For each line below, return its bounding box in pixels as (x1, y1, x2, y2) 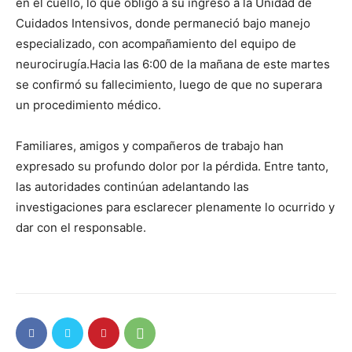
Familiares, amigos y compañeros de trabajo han (16, 137, 284, 153)
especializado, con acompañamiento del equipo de (16, 35, 296, 51)
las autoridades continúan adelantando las (16, 178, 249, 194)
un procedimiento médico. (16, 97, 161, 112)
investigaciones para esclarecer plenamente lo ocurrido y (16, 199, 335, 214)
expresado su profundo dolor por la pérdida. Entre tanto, (16, 158, 328, 174)
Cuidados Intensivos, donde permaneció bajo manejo (16, 15, 310, 31)
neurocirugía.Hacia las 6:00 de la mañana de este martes (16, 56, 330, 71)
